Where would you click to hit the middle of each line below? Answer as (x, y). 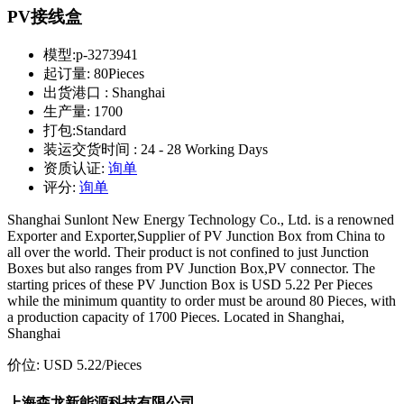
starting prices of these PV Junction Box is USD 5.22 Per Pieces (190, 285)
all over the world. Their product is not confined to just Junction (188, 252)
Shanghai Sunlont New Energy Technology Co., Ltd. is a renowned (201, 220)
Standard (101, 131)
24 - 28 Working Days (204, 150)
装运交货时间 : (92, 150)
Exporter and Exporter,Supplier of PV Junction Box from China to (196, 236)
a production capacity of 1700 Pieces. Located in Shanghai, (176, 317)
